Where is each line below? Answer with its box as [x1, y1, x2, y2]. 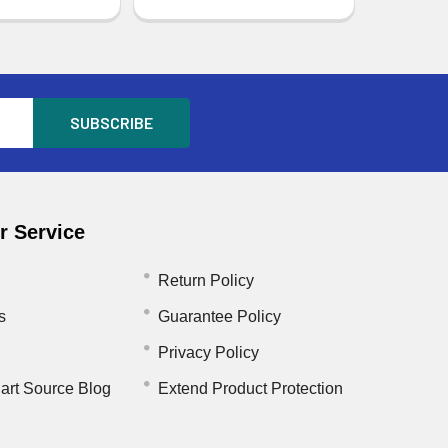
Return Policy [157, 271, 254, 289]
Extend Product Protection [157, 379, 343, 397]
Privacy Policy [157, 343, 259, 361]
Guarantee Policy [157, 307, 281, 325]
